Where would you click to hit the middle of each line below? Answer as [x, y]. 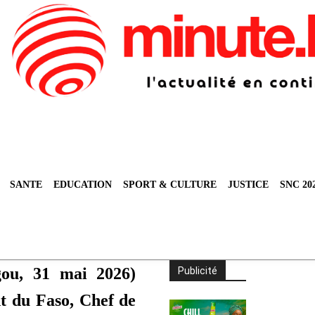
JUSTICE [248, 185]
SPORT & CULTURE [170, 185]
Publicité [198, 271]
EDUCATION [83, 185]
